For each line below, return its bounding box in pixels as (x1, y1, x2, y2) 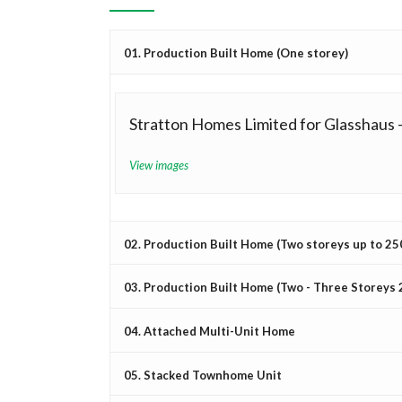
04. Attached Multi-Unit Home (124, 323, 295, 338)
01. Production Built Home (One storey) (124, 45, 348, 60)
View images (129, 157, 188, 172)
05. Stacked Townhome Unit (124, 367, 282, 382)
